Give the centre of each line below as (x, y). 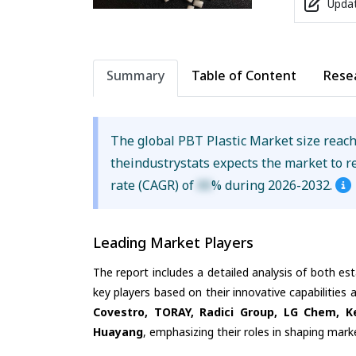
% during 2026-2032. (274, 185)
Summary (135, 75)
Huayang (118, 332)
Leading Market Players (173, 242)
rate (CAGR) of (154, 185)
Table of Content (244, 75)
